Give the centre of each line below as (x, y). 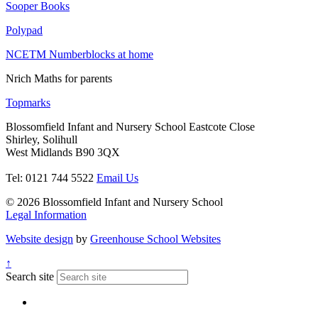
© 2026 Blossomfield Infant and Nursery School (114, 202)
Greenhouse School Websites (155, 238)
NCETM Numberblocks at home (79, 54)
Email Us (117, 177)
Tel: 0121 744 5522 (50, 177)
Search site (30, 276)
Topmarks (28, 102)
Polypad (24, 30)
